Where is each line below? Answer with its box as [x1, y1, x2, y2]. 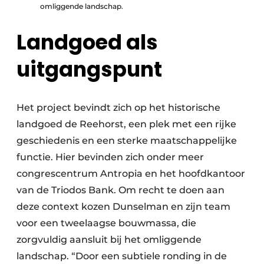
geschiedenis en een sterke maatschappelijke [16, 135, 237, 147]
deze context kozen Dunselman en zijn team [16, 201, 230, 213]
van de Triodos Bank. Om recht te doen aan [16, 184, 225, 196]
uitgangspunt [16, 55, 162, 84]
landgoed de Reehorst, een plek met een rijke [16, 118, 236, 130]
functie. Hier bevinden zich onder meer [16, 151, 204, 163]
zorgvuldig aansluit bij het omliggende [16, 234, 202, 246]
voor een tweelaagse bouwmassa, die [16, 217, 196, 229]
